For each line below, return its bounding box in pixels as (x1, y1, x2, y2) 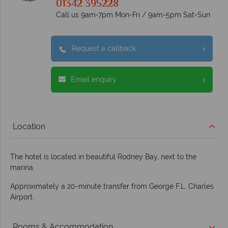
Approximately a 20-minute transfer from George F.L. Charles (10, 182, 214, 191)
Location (13, 122, 45, 132)
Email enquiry (71, 75, 117, 84)
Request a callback (72, 44, 136, 53)
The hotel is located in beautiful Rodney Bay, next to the (10, 153, 196, 161)
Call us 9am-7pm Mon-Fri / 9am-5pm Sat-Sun (56, 11, 210, 19)
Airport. (10, 193, 34, 202)
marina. (10, 163, 35, 172)
